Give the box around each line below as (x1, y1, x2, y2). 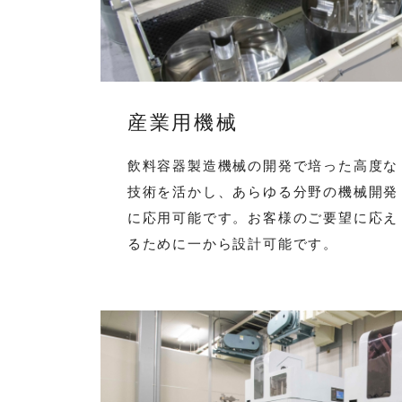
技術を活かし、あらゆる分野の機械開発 (127, 184, 399, 200)
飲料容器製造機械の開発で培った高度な (127, 158, 399, 174)
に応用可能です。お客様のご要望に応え (127, 210, 399, 226)
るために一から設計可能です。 (127, 236, 338, 252)
